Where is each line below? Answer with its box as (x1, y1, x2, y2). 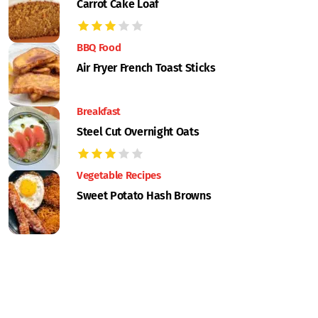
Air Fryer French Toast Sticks (77, 61, 216, 75)
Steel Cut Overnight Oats (77, 125, 199, 138)
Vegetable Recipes (77, 169, 161, 182)
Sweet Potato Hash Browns (77, 189, 212, 202)
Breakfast (77, 105, 121, 118)
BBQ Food (77, 41, 121, 54)
